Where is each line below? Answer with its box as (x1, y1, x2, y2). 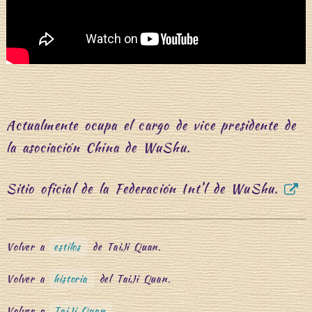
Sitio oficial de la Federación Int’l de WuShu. (6, 178, 278, 198)
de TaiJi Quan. (88, 239, 162, 253)
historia (54, 271, 88, 286)
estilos (54, 239, 81, 253)
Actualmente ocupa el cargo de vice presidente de (6, 115, 297, 134)
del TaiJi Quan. (94, 271, 171, 286)
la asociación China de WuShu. (6, 137, 190, 157)
